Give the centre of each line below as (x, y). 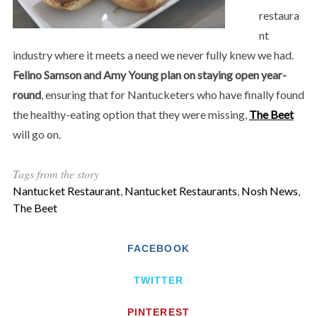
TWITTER (158, 280)
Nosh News (269, 190)
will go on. (36, 134)
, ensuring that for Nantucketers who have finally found (172, 94)
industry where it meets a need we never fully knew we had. (153, 54)
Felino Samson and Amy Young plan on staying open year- (149, 74)
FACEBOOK (158, 248)
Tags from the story (56, 173)
